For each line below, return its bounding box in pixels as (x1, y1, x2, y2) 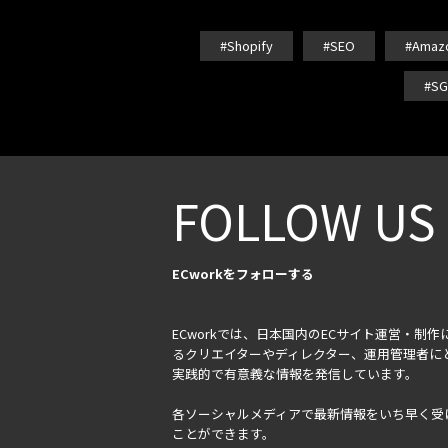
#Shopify (219, 35, 273, 55)
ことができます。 (172, 423, 275, 443)
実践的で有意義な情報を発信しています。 (172, 363, 418, 383)
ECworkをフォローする (172, 263, 314, 283)
